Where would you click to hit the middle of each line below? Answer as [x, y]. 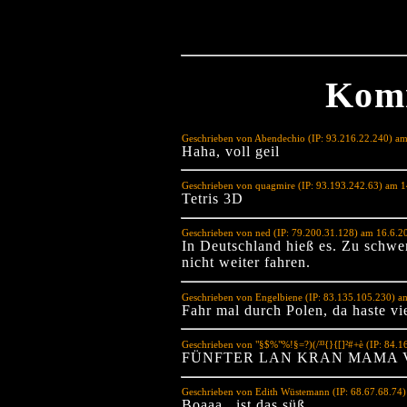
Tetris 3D [213, 198]
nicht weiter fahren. [246, 263]
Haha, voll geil [231, 151]
